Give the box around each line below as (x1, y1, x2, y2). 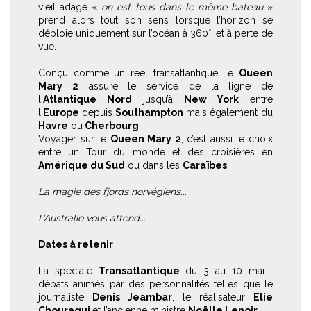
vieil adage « (38, 1, 102, 12)
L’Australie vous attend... (38, 212, 146, 224)
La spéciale (38, 265, 99, 276)
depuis (81, 107, 116, 118)
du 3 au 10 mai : (185, 265, 273, 276)
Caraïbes (183, 160, 227, 171)
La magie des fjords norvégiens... (38, 186, 187, 197)
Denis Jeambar (92, 292, 172, 303)
